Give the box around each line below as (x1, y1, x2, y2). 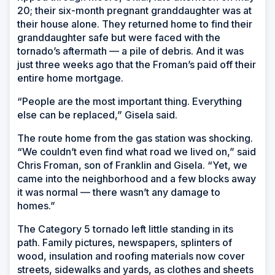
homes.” (17, 199, 55, 212)
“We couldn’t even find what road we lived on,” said (17, 145, 256, 158)
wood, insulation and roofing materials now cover (17, 249, 245, 262)
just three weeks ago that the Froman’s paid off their (17, 58, 256, 71)
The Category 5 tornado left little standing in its (17, 222, 233, 235)
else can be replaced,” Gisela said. (17, 108, 177, 121)
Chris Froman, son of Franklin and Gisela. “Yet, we (17, 158, 247, 171)
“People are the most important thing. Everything (17, 95, 242, 107)
